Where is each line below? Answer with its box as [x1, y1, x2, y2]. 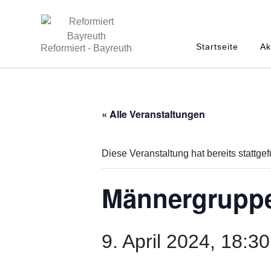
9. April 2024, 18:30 [102, 230, 270, 252]
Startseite [196, 42, 238, 51]
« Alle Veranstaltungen [102, 107, 205, 121]
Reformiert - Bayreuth [41, 43, 132, 53]
